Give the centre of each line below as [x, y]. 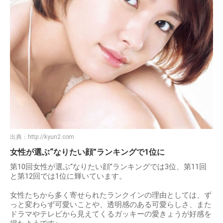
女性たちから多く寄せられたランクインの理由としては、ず [111, 195]
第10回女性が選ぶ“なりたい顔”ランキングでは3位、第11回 [108, 167]
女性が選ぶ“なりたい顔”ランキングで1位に [87, 152]
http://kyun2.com [51, 137]
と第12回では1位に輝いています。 [68, 176]
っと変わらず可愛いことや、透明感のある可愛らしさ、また [111, 204]
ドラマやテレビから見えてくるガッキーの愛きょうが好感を [111, 214]
